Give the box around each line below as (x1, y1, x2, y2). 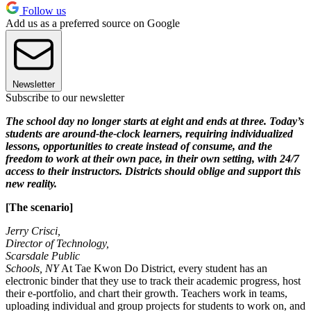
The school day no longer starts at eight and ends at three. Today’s (6, 115, 304, 127)
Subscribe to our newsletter (6, 91, 124, 103)
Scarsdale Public (6, 249, 80, 262)
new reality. (6, 177, 57, 190)
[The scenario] (6, 201, 73, 213)
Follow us (19, 4, 66, 17)
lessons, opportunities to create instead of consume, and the (6, 140, 272, 152)
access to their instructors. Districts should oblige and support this (6, 165, 301, 177)
